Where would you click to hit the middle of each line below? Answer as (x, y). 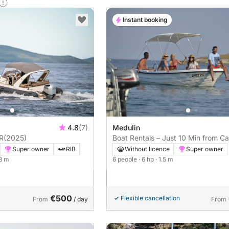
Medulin (126, 128)
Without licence (147, 149)
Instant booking (145, 19)
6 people (125, 159)
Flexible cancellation (150, 198)
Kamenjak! (130, 148)
